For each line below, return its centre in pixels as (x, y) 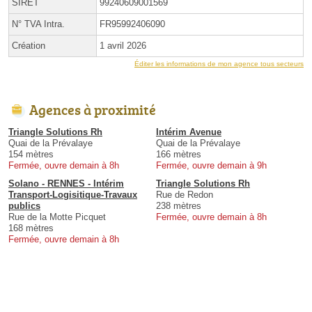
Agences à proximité (93, 109)
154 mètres (31, 154)
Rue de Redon (185, 194)
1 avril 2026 (123, 45)
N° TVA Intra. (38, 24)
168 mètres (31, 228)
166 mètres (179, 154)
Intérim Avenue (189, 132)
